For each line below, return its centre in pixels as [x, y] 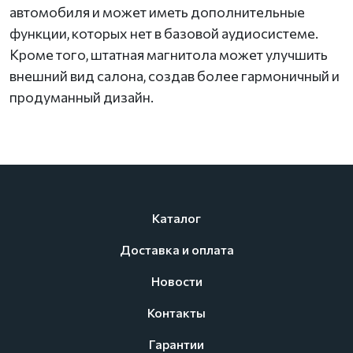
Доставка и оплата [176, 250]
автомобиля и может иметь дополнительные [157, 12]
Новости [176, 281]
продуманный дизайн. [82, 97]
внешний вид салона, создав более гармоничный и [175, 76]
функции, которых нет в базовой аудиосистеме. [164, 33]
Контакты [176, 313]
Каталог [176, 218]
